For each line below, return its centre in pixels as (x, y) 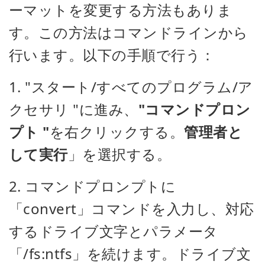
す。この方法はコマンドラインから (129, 32)
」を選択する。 (119, 154)
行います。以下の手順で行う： (112, 55)
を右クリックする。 (117, 132)
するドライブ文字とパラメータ (114, 231)
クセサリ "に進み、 (74, 109)
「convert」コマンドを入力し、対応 (132, 209)
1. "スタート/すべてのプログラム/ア (131, 87)
